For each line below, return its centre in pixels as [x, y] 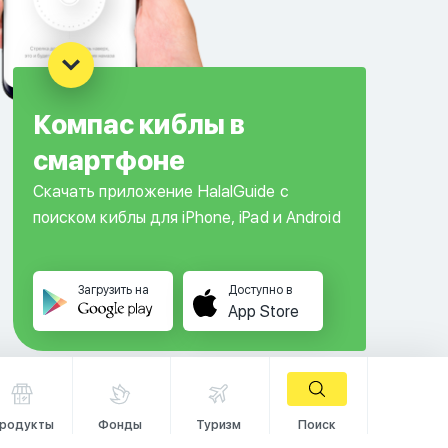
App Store [263, 311]
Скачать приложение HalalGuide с [160, 191]
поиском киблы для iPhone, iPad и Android [186, 217]
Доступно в [259, 290]
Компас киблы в [139, 124]
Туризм [218, 425]
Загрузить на [113, 290]
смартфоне [109, 160]
